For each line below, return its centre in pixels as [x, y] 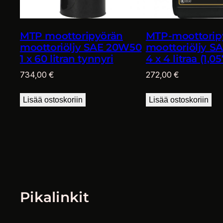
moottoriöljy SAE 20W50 [81, 48]
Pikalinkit [55, 197]
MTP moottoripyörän [71, 36]
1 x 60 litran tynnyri [67, 59]
